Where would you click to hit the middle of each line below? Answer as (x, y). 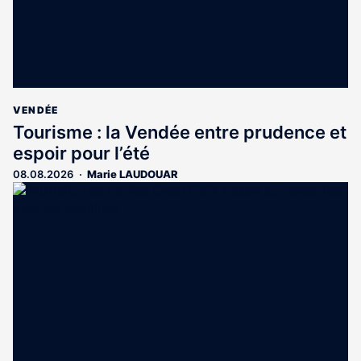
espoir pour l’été (81, 153)
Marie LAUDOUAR (133, 174)
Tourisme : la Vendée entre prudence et (180, 132)
